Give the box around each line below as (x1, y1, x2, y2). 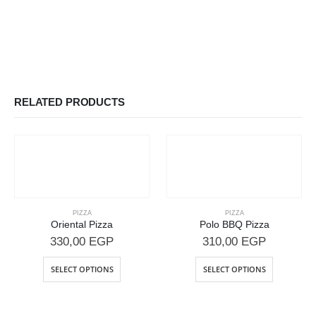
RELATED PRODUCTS (14, 96, 125, 108)
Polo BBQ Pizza (199, 219, 269, 231)
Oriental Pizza (51, 219, 113, 231)
